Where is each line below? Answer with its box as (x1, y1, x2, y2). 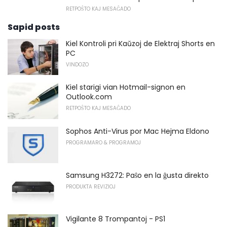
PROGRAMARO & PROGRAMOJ (66, 139, 141, 147)
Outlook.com (66, 92, 112, 102)
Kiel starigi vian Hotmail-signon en (66, 82, 185, 93)
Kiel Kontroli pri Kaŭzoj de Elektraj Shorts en (66, 38, 215, 49)
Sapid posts (8, 21, 60, 33)
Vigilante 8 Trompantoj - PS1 (66, 214, 165, 224)
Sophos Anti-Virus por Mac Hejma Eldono (66, 126, 209, 137)
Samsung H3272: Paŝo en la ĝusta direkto (66, 170, 209, 180)
